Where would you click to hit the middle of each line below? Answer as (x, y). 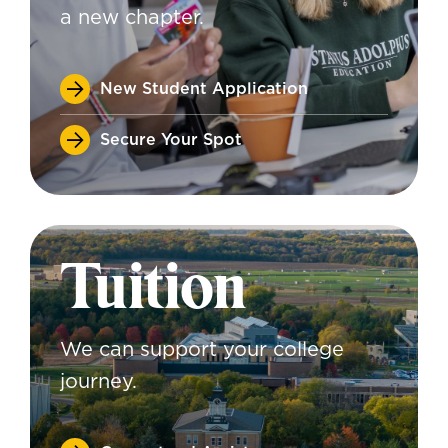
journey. (98, 382)
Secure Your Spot (171, 139)
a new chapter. (132, 18)
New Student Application (204, 88)
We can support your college (202, 350)
